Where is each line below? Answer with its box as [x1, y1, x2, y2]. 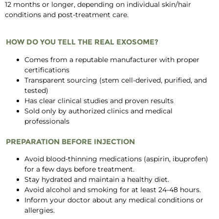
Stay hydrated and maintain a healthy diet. [24, 175, 169, 184]
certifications [24, 65, 69, 74]
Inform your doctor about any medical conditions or [24, 196, 203, 205]
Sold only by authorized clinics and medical [24, 106, 173, 115]
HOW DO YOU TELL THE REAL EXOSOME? [6, 37, 158, 47]
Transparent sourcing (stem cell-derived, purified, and [24, 75, 207, 85]
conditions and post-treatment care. [5, 10, 129, 20]
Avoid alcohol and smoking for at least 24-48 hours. [24, 185, 201, 195]
